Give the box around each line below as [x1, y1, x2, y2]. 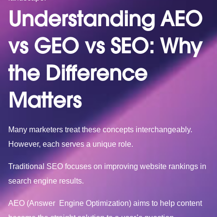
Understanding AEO [8, 6, 203, 31]
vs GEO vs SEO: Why [8, 33, 202, 59]
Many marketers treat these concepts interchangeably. [8, 125, 193, 134]
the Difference [8, 60, 148, 86]
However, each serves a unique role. [8, 139, 134, 148]
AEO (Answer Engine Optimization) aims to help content [8, 199, 202, 207]
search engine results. [8, 176, 84, 185]
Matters [8, 87, 82, 113]
